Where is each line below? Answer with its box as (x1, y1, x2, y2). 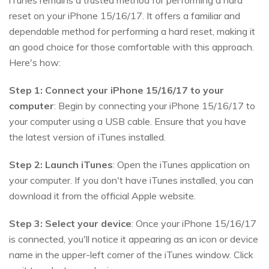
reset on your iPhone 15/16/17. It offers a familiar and (9, 10, 240, 22)
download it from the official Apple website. (9, 190, 196, 202)
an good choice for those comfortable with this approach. (9, 41, 254, 53)
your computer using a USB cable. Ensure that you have (9, 115, 246, 128)
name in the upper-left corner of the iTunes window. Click (9, 249, 253, 261)
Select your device (45, 217, 131, 230)
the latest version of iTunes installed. (9, 131, 166, 144)
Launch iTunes (45, 159, 113, 171)
